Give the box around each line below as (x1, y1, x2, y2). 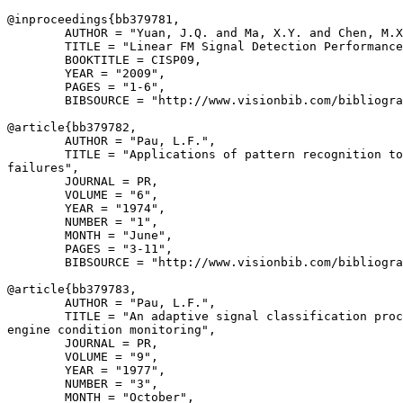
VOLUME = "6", (7, 188, 158, 201)
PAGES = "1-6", (7, 80, 166, 94)
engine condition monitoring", (7, 323, 216, 336)
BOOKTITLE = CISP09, (7, 53, 201, 67)
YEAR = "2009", (7, 67, 166, 80)
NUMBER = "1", (7, 215, 158, 228)
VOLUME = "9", (7, 350, 158, 363)
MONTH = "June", (7, 228, 173, 242)
